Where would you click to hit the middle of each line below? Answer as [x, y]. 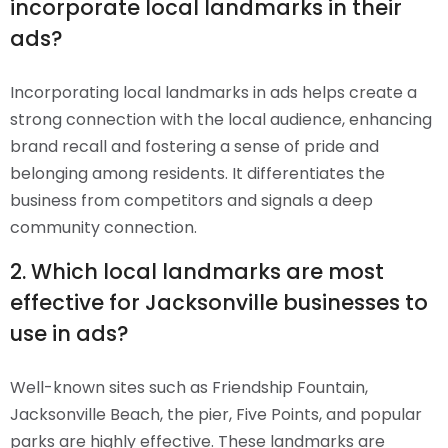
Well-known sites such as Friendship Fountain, [189, 388]
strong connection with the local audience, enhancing [221, 120]
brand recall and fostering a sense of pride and [194, 147]
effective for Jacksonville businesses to [219, 303]
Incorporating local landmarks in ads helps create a [213, 93]
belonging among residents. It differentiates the [197, 174]
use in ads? [69, 334]
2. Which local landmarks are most [197, 272]
